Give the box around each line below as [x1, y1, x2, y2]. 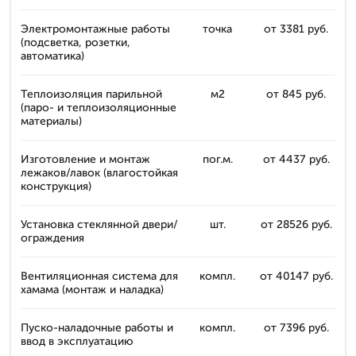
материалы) [21, 114, 82, 128]
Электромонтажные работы [21, 22, 170, 36]
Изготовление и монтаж [21, 153, 150, 166]
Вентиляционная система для [21, 269, 178, 283]
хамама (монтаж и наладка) [21, 283, 164, 296]
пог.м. [202, 153, 233, 166]
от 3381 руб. [264, 22, 328, 36]
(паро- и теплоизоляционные [21, 101, 176, 114]
